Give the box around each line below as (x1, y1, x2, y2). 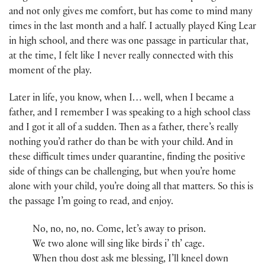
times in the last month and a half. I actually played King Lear (9, 22, 256, 33)
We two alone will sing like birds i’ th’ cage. (33, 240, 205, 250)
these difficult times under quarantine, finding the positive (9, 153, 245, 164)
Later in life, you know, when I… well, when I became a (9, 94, 234, 105)
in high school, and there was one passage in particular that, (9, 37, 248, 48)
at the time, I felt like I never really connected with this (9, 52, 233, 63)
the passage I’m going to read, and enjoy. (9, 198, 173, 208)
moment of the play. (9, 67, 92, 77)
